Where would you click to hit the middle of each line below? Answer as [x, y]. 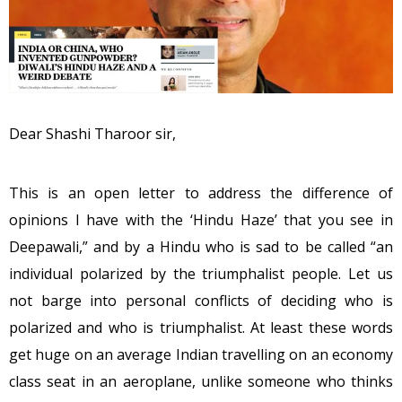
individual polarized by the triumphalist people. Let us [201, 273]
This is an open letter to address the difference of [201, 192]
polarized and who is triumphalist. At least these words [201, 327]
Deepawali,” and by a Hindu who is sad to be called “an [201, 246]
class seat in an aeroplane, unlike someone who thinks [201, 381]
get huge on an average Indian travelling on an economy [201, 354]
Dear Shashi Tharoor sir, [92, 133]
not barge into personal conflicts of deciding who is [201, 300]
